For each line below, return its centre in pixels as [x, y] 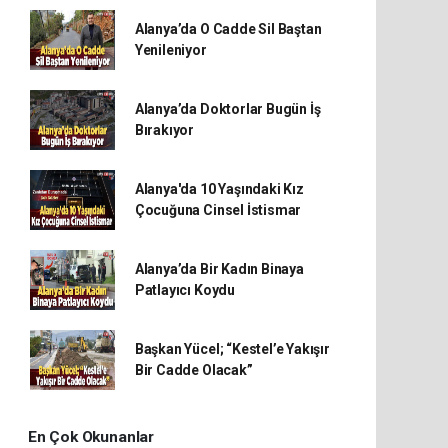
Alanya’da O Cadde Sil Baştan [228, 29]
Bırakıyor [164, 130]
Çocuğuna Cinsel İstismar [218, 210]
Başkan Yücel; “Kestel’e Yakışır [232, 349]
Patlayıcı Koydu [184, 290]
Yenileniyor [170, 50]
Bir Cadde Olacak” [193, 370]
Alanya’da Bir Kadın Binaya [219, 269]
